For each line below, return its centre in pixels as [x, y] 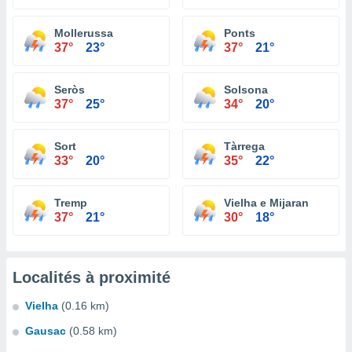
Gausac [46, 331]
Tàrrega [244, 146]
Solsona [246, 90]
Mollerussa [84, 33]
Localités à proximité [92, 277]
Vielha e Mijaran [266, 203]
